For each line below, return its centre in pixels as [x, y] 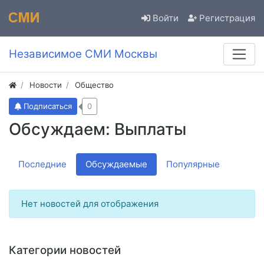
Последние [42, 164]
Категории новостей [65, 250]
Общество [95, 85]
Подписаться [48, 106]
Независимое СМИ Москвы [83, 54]
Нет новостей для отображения [90, 204]
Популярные [193, 164]
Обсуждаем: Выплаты [98, 129]
